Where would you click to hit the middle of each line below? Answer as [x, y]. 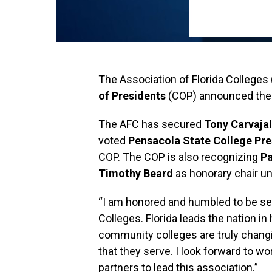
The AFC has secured [151, 124]
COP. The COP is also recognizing [179, 157]
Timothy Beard [136, 173]
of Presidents [132, 96]
